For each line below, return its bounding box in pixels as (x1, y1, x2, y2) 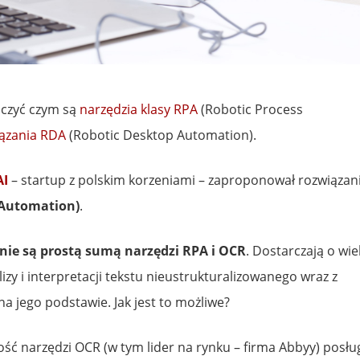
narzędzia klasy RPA (80, 100, 198, 118)
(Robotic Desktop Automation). (66, 125, 256, 144)
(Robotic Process (198, 100, 303, 118)
